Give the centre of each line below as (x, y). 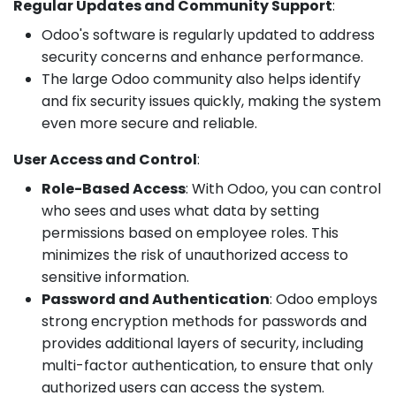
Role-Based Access (114, 188)
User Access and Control (105, 159)
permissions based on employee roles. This (190, 232)
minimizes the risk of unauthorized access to (195, 255)
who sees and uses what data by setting (180, 210)
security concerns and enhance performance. (202, 57)
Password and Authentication (156, 299)
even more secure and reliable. (149, 123)
